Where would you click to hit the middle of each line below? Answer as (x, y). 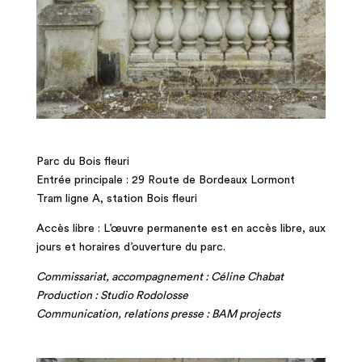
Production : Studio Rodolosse (112, 295)
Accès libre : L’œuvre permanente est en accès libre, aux (181, 228)
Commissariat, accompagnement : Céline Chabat (160, 277)
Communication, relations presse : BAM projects (159, 314)
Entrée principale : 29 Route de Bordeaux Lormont (165, 180)
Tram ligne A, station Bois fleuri (116, 198)
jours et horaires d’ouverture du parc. (130, 247)
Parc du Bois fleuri (82, 161)
